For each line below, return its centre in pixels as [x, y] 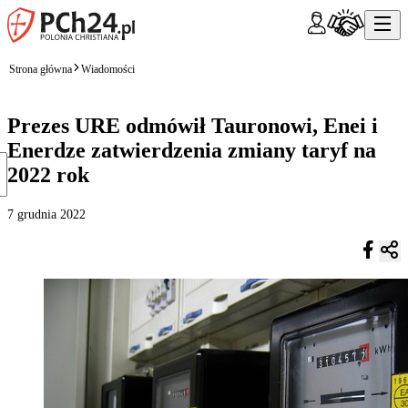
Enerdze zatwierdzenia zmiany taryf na [192, 150]
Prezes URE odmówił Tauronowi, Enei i [193, 125]
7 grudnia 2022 [46, 214]
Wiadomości [108, 69]
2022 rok [48, 174]
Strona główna [41, 69]
